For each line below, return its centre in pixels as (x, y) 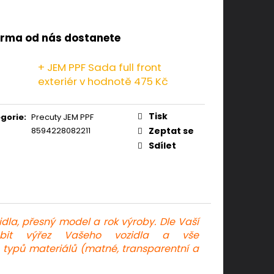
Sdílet (162, 145)
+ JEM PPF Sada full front (100, 67)
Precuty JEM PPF (62, 117)
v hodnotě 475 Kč (124, 81)
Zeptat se (171, 131)
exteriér (59, 81)
